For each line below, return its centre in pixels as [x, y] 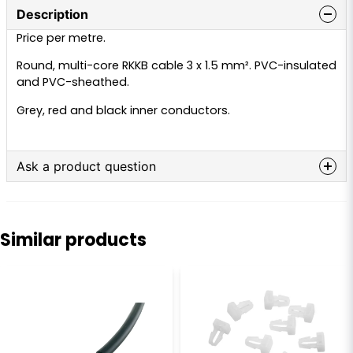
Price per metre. [61, 38]
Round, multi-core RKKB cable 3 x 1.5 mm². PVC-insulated [176, 66]
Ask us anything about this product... [136, 209]
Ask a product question [86, 167]
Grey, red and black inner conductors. [123, 110]
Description [52, 14]
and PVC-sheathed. [73, 82]
